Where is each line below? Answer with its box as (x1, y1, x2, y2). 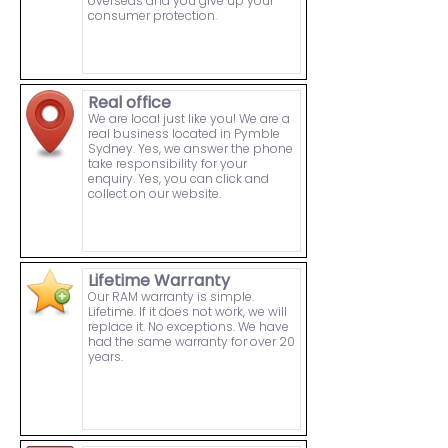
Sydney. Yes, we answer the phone (88, 140, 293, 158)
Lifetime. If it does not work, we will (88, 303, 287, 321)
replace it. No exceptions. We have (88, 318, 289, 336)
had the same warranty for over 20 (88, 333, 295, 351)
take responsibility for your (88, 155, 247, 173)
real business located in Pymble (88, 125, 280, 143)
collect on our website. (88, 185, 221, 203)
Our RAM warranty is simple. (88, 288, 254, 306)
